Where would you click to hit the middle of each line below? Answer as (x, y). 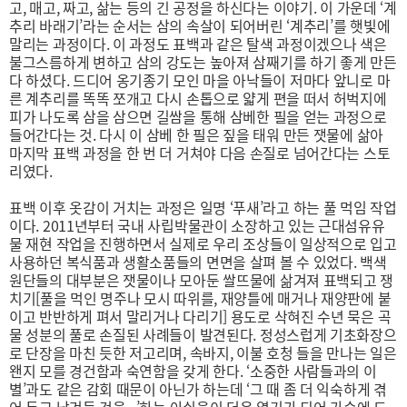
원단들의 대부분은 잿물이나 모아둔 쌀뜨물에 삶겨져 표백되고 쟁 (201, 280)
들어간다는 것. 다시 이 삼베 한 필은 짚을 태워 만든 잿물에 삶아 (196, 134)
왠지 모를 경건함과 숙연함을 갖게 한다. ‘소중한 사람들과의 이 (193, 371)
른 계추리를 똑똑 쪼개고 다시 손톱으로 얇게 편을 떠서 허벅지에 (198, 98)
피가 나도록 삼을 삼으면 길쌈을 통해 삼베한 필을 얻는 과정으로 (198, 116)
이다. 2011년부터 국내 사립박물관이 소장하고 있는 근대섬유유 (197, 225)
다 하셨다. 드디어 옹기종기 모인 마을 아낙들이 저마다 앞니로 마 (200, 80)
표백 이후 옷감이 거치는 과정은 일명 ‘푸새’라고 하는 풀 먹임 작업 (203, 207)
